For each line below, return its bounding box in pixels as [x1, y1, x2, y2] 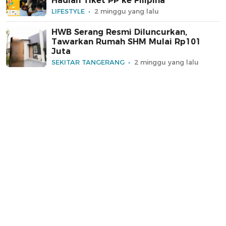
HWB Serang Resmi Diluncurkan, [51, 27, 187, 37]
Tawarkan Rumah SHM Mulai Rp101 [51, 37, 201, 47]
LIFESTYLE [51, 7, 85, 16]
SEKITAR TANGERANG [51, 58, 125, 67]
